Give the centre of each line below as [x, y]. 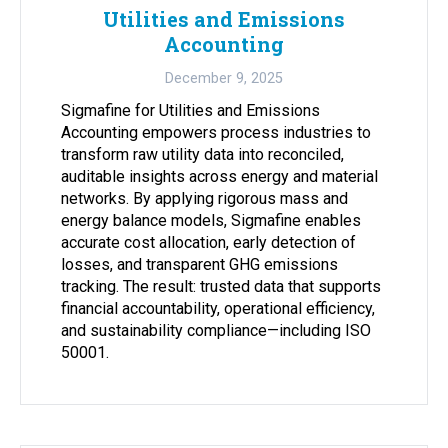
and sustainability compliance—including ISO [216, 331]
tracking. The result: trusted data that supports [221, 287]
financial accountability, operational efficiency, [218, 309]
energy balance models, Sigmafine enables [211, 221]
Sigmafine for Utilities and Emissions [190, 111]
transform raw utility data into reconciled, [202, 155]
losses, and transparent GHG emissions [199, 265]
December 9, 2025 [224, 79]
